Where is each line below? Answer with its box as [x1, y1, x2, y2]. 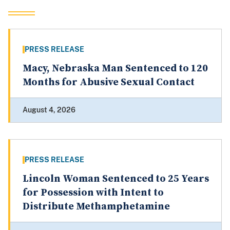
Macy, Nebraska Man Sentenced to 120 [23, 62, 208, 75]
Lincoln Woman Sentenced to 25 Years [23, 172, 209, 186]
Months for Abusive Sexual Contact [23, 76, 195, 89]
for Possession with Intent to [23, 186, 164, 200]
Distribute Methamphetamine [23, 200, 170, 214]
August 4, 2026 [23, 106, 75, 114]
